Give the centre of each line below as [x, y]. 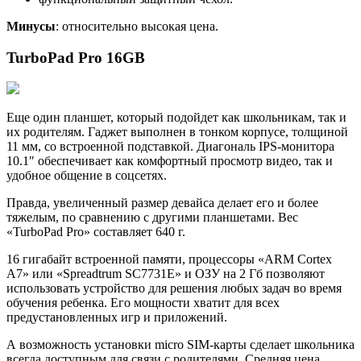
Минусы [31, 26]
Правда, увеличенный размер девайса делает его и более [162, 203]
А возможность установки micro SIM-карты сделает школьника [180, 345]
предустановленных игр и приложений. [117, 317]
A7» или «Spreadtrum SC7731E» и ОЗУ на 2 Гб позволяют [166, 274]
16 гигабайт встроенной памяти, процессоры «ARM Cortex [169, 259]
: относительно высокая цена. [137, 26]
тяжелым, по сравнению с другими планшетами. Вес [152, 218]
